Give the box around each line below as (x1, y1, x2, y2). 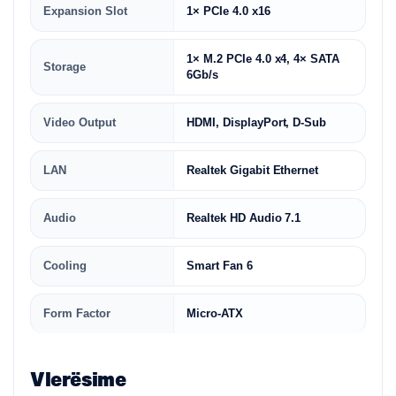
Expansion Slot (43, 4, 127, 18)
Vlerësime (30, 366, 126, 391)
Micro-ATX (187, 307, 243, 320)
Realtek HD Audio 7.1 (187, 211, 301, 225)
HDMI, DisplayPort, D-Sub (187, 116, 327, 129)
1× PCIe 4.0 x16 (187, 4, 270, 18)
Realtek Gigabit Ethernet (187, 164, 319, 177)
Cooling (43, 259, 87, 272)
